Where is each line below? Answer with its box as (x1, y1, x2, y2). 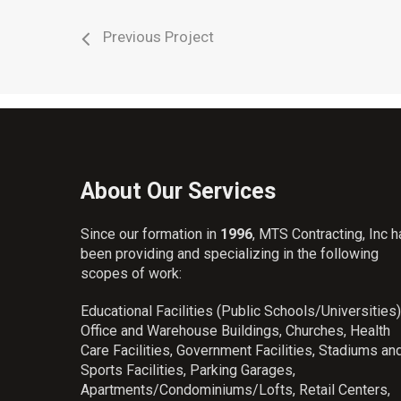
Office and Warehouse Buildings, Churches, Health (81, 322, 390, 339)
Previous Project (103, 28, 214, 47)
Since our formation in (81, 226, 220, 243)
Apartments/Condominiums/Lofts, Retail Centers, (81, 381, 390, 398)
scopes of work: (81, 265, 182, 282)
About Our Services (81, 178, 276, 204)
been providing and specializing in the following (81, 245, 379, 262)
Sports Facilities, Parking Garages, (81, 362, 295, 379)
